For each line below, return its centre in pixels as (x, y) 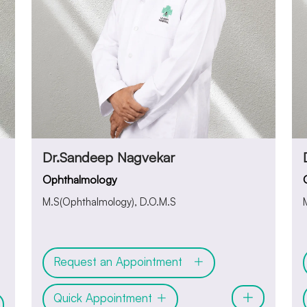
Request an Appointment (123, 262)
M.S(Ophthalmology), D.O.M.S (109, 201)
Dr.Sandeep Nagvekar (109, 157)
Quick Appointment (105, 298)
